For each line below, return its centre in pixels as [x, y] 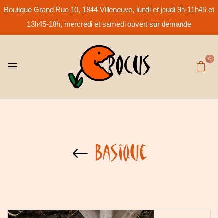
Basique [121, 152]
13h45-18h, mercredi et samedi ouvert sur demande [109, 24]
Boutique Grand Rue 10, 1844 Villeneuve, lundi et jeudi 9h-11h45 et [109, 9]
